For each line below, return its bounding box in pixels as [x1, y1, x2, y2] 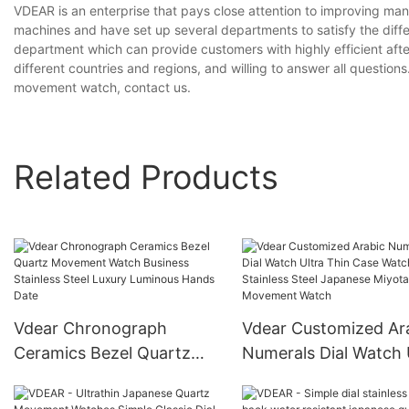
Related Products [14, 156, 278, 197]
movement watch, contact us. [14, 79, 191, 96]
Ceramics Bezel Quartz [14, 343, 191, 363]
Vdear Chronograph [14, 319, 167, 339]
